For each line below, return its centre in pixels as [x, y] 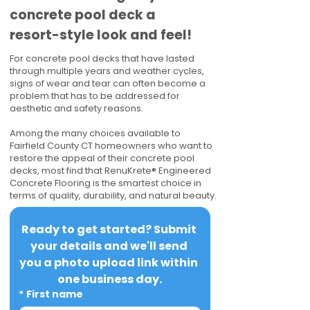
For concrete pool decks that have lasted [102, 58]
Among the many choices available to [95, 133]
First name [55, 294]
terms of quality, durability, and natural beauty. [113, 195]
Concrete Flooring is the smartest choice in [106, 183]
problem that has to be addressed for [95, 96]
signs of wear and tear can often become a [108, 83]
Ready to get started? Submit [109, 229]
